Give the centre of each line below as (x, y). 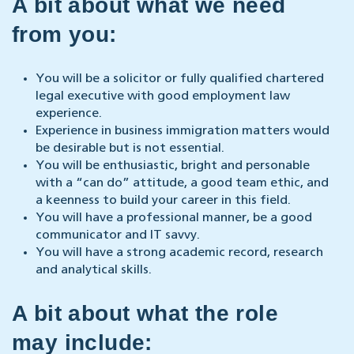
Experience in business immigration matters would (183, 132)
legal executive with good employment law (163, 97)
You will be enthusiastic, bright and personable (173, 166)
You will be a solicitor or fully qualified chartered (180, 79)
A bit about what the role (145, 314)
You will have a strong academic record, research (179, 253)
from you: (64, 35)
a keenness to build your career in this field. (163, 201)
